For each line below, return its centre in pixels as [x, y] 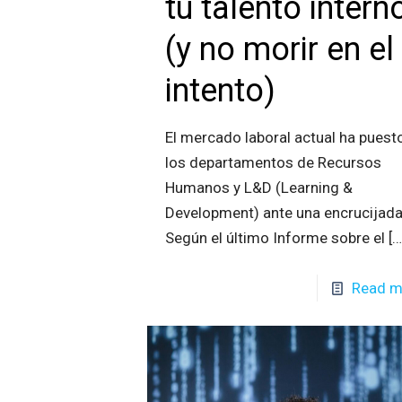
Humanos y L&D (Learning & [259, 188]
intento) [221, 91]
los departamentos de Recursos [274, 163]
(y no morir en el [280, 50]
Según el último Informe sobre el [275, 238]
